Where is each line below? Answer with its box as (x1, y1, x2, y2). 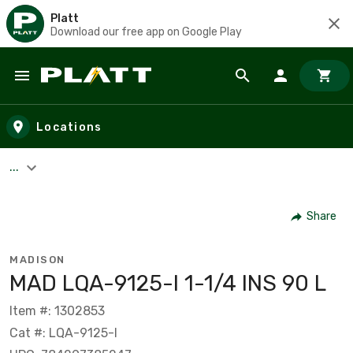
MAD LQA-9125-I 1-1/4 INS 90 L (9, 269, 326, 296)
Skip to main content (15, 82, 151, 100)
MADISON (9, 253, 65, 266)
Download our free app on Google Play (50, 24, 242, 39)
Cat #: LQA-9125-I (9, 325, 117, 340)
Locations (36, 120, 102, 134)
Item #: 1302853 (9, 303, 105, 318)
